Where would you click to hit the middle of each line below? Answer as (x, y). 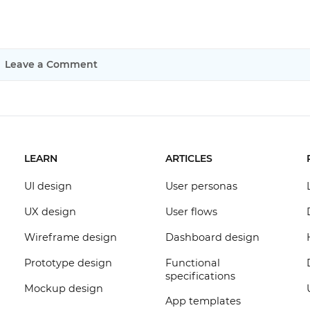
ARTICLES (189, 158)
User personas (201, 186)
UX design (50, 212)
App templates (203, 301)
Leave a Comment (51, 64)
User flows (191, 212)
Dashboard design (212, 237)
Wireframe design (70, 237)
